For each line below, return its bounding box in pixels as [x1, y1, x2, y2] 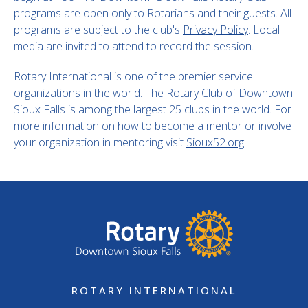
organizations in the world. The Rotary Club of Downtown [14, 85, 293, 100]
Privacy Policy [183, 22, 248, 37]
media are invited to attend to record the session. [14, 38, 267, 54]
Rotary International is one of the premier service [14, 69, 253, 84]
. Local [248, 22, 280, 37]
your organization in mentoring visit [14, 135, 186, 150]
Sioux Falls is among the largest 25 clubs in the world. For [14, 102, 291, 117]
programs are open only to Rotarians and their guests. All [14, 5, 291, 21]
